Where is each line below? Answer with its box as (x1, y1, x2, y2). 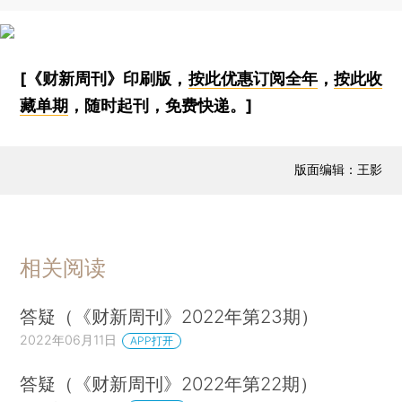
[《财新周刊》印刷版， (20, 69, 188, 88)
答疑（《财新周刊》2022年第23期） (20, 304, 319, 328)
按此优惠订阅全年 (188, 69, 318, 88)
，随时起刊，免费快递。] (68, 96, 253, 115)
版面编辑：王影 (293, 162, 382, 178)
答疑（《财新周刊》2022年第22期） (20, 371, 319, 395)
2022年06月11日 (20, 331, 118, 347)
